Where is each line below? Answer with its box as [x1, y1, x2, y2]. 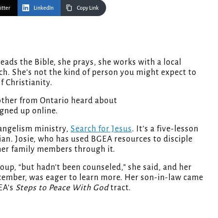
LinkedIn [34, 4, 54, 11]
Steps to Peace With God [16, 183, 109, 192]
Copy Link [77, 4, 99, 11]
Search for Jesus [71, 124, 132, 133]
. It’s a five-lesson [132, 124, 199, 133]
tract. [109, 183, 131, 192]
